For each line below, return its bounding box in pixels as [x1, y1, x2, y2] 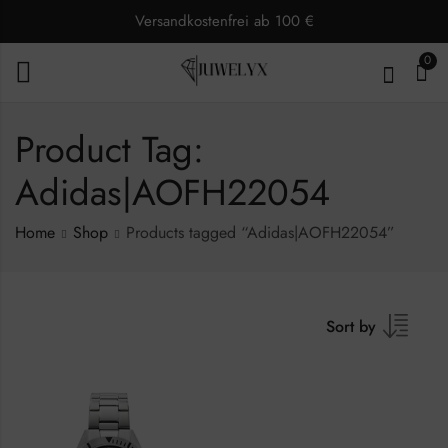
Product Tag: [15, 123, 204, 176]
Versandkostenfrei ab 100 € [134, 10, 314, 32]
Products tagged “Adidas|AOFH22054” [126, 221, 395, 244]
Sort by [326, 315, 376, 338]
